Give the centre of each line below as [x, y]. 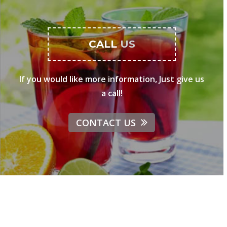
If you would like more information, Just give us [112, 79]
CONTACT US [107, 122]
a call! [112, 93]
